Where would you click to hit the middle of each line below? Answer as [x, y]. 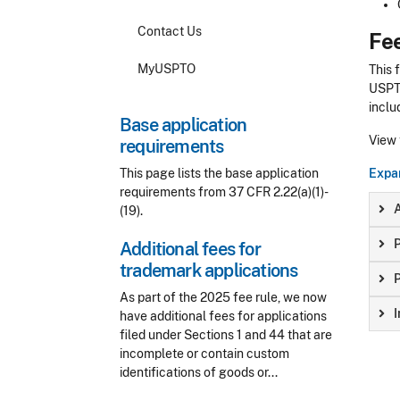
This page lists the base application [219, 173]
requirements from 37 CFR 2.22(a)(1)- [224, 192]
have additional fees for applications [223, 316]
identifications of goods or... [199, 372]
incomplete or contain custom [204, 354]
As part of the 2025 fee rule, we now [223, 297]
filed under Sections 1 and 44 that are [226, 335]
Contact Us [170, 31]
